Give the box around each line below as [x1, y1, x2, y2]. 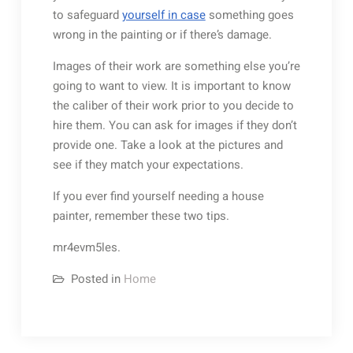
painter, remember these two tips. [52, 207, 229, 225]
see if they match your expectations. [52, 156, 243, 173]
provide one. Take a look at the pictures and [52, 136, 283, 154]
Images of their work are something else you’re [52, 58, 300, 75]
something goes [205, 6, 294, 24]
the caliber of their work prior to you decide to [52, 97, 294, 114]
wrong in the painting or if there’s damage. [52, 26, 272, 43]
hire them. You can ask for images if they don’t [52, 117, 297, 134]
